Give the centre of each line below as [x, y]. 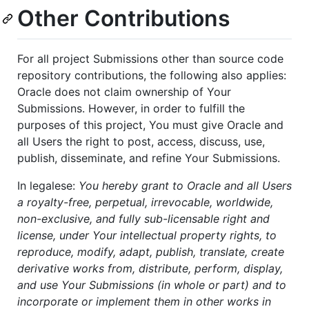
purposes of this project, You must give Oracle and [150, 125]
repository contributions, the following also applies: [152, 76]
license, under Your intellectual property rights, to [147, 236]
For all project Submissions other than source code [150, 59]
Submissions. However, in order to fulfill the [131, 109]
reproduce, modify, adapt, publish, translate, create [151, 252]
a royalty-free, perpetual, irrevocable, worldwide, [145, 202]
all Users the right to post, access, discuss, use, [141, 142]
